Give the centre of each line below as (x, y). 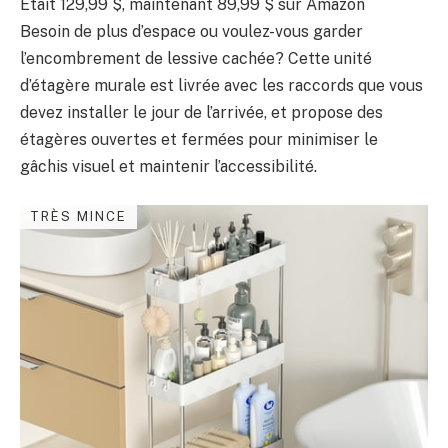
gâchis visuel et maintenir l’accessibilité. (168, 167)
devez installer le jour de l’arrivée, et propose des (201, 113)
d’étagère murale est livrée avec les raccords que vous (221, 86)
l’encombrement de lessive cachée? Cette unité (196, 59)
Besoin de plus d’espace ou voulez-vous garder (191, 32)
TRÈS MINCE (78, 216)
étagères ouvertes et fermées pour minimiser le (199, 140)
